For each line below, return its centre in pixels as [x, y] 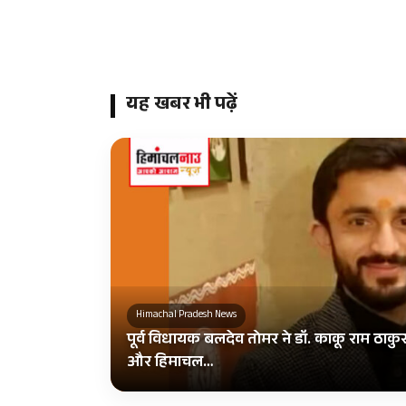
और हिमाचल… [170, 364]
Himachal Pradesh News [186, 316]
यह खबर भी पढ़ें [182, 106]
